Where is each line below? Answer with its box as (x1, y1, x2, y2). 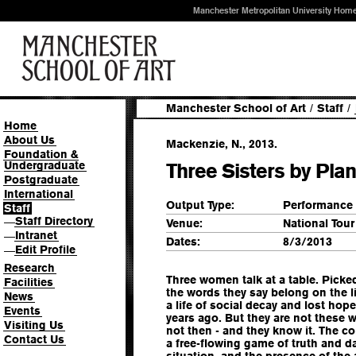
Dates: (166, 234, 200, 248)
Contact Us (4, 332, 64, 346)
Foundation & (4, 148, 79, 161)
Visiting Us (4, 318, 64, 331)
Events (4, 304, 41, 317)
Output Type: (166, 198, 234, 211)
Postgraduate (4, 173, 78, 186)
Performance (283, 198, 353, 211)
